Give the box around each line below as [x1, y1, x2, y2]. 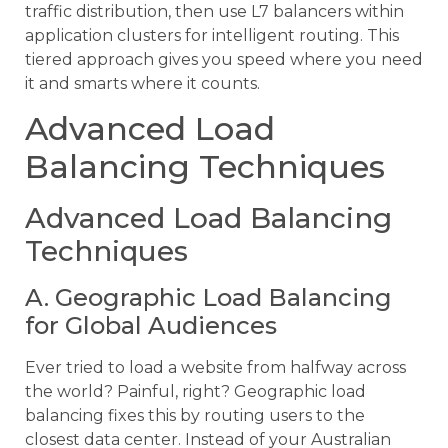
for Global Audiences [25, 311, 277, 341]
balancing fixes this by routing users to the [25, 406, 365, 426]
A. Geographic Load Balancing [25, 283, 392, 313]
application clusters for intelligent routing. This [25, 26, 399, 46]
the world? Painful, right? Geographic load [25, 382, 366, 402]
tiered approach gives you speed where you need [25, 50, 423, 70]
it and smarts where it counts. [25, 74, 260, 94]
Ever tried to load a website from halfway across [25, 358, 406, 378]
